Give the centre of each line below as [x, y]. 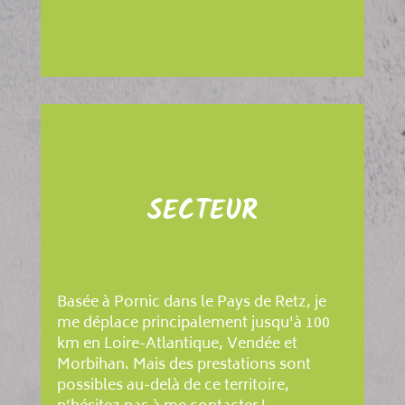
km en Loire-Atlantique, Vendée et [177, 344]
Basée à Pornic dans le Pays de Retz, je [191, 302]
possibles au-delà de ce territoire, [173, 386]
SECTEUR [202, 211]
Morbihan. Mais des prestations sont [184, 365]
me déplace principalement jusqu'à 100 [193, 323]
